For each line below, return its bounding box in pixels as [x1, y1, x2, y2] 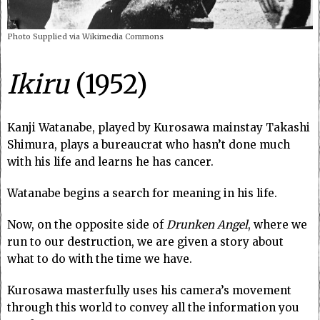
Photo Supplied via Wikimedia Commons [7, 31, 164, 42]
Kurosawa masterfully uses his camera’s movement [7, 284, 291, 298]
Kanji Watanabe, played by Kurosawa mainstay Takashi [7, 121, 310, 135]
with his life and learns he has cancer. [7, 155, 214, 169]
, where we [248, 218, 307, 232]
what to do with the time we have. [7, 252, 195, 266]
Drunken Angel [166, 218, 248, 232]
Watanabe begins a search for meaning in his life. [7, 186, 277, 201]
